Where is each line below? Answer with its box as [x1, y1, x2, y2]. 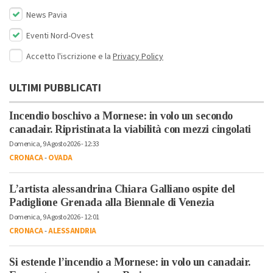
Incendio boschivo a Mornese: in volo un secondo [9, 110, 233, 122]
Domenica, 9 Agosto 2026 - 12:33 [9, 139, 99, 150]
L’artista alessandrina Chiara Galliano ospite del [9, 183, 235, 196]
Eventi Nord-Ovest [24, 30, 93, 43]
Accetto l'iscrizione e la [26, 51, 113, 63]
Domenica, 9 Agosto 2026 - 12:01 [9, 212, 99, 223]
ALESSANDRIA [48, 225, 96, 237]
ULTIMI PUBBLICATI [9, 80, 101, 96]
